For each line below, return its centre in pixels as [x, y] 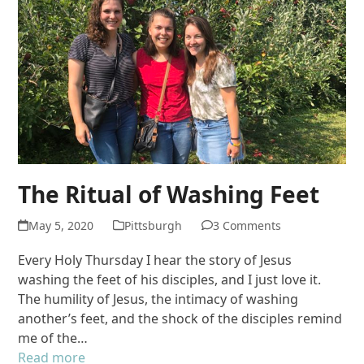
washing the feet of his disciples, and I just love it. [170, 279]
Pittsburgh [153, 225]
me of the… [53, 338]
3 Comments [247, 225]
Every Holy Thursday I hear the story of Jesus [155, 260]
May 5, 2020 [61, 225]
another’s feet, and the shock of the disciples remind [180, 318]
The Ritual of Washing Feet [169, 194]
